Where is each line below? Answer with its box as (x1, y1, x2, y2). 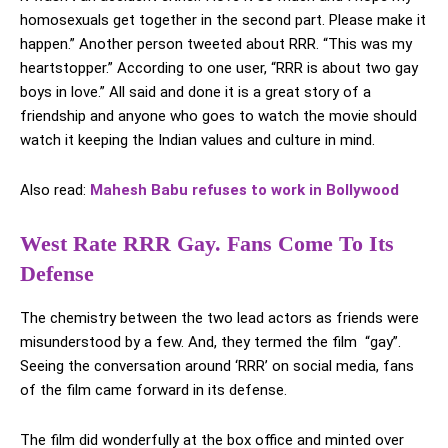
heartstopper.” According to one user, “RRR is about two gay (20, 59, 418, 78)
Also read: (20, 181, 90, 200)
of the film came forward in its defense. (20, 381, 291, 400)
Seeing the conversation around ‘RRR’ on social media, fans (20, 357, 414, 376)
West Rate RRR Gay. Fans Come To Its (20, 231, 394, 257)
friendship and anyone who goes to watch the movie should (20, 107, 417, 126)
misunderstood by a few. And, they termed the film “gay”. (20, 333, 401, 352)
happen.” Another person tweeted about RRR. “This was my (20, 35, 412, 54)
